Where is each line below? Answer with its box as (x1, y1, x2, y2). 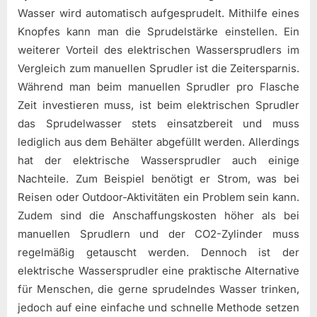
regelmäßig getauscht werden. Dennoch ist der (18, 245, 299, 259)
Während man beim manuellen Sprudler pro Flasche (18, 79, 299, 93)
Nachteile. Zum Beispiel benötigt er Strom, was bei (18, 171, 299, 185)
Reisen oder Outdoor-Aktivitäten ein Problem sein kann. (18, 190, 299, 204)
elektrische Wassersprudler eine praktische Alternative (18, 263, 299, 277)
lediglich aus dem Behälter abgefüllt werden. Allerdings (18, 134, 299, 149)
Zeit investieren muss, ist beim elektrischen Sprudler (18, 98, 299, 112)
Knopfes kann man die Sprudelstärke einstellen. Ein (18, 24, 299, 38)
